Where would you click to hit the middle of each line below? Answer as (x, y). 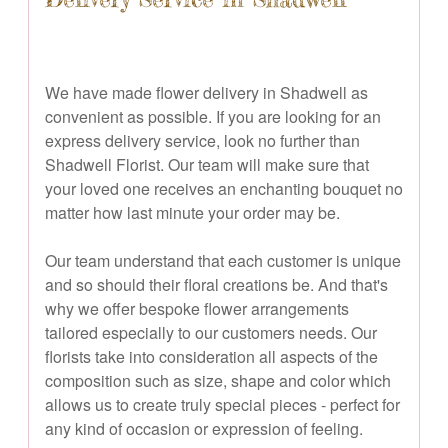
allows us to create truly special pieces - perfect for (222, 404)
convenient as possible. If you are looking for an (213, 116)
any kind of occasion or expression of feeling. (204, 428)
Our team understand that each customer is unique (223, 260)
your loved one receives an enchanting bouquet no (224, 188)
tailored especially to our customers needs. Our (211, 332)
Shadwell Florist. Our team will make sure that (207, 164)
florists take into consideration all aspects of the (211, 356)
